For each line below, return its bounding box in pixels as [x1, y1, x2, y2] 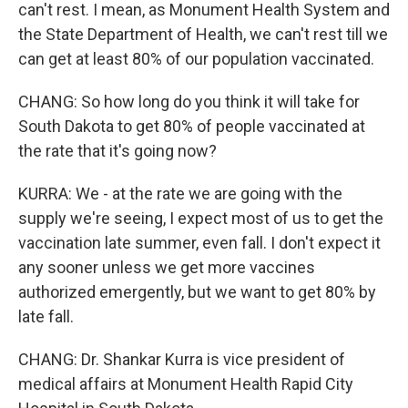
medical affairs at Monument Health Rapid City [18, 374, 353, 393]
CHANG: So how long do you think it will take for [18, 92, 360, 111]
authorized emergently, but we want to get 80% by [18, 282, 376, 301]
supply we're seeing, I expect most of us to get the [18, 209, 383, 228]
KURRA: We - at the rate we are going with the [18, 184, 342, 203]
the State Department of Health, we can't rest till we [18, 25, 388, 44]
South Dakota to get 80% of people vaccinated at [18, 117, 365, 136]
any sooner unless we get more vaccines [18, 258, 315, 277]
